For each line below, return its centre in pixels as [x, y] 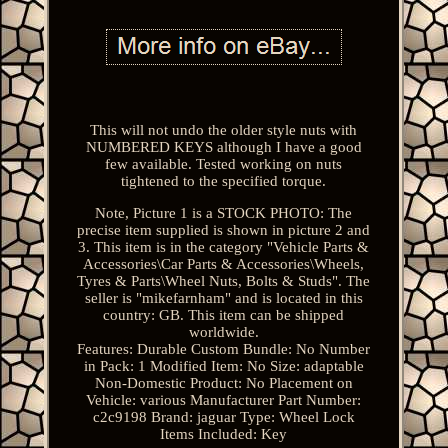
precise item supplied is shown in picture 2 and [224, 229]
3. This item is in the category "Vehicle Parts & [224, 246]
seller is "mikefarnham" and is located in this [223, 297]
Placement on [310, 382]
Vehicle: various [136, 399]
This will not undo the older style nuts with [224, 129]
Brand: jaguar [193, 416]
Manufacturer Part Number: [276, 399]
